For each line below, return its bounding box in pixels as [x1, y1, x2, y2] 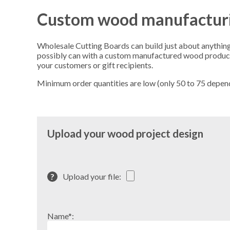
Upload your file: [63, 171, 121, 181]
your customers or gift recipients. [37, 60, 153, 70]
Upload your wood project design [47, 126, 203, 140]
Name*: [47, 210, 74, 221]
